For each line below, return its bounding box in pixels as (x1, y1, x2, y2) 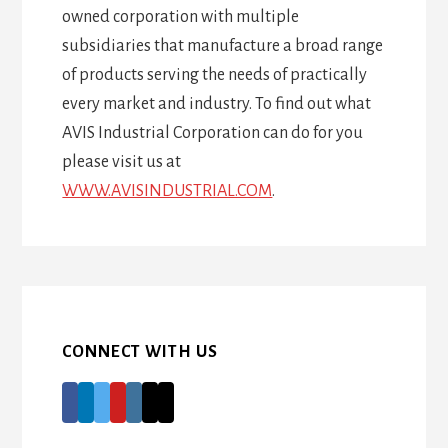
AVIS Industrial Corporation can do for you (62, 124, 364, 143)
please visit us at (62, 153, 182, 172)
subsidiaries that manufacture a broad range (62, 37, 384, 56)
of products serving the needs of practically (62, 66, 368, 85)
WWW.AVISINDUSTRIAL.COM (62, 182, 273, 201)
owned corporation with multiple (62, 8, 300, 27)
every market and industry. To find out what (62, 95, 372, 114)
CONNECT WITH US (62, 343, 219, 362)
